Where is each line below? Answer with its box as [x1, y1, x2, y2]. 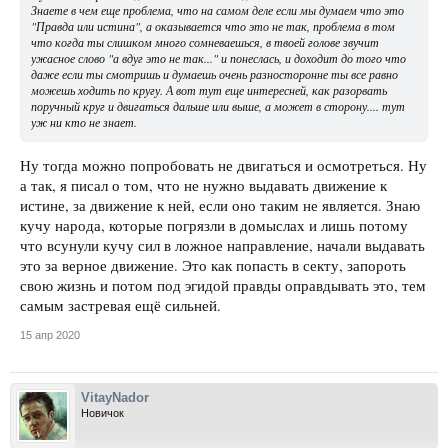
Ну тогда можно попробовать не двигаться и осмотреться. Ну [20, 156, 427, 176]
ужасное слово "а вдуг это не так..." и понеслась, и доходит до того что [31, 49, 406, 66]
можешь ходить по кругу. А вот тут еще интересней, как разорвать [31, 81, 387, 98]
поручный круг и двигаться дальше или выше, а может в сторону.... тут [31, 97, 405, 114]
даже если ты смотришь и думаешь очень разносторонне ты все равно [31, 65, 398, 82]
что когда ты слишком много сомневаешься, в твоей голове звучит [31, 33, 379, 50]
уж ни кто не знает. [31, 113, 137, 130]
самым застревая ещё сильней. [20, 296, 221, 316]
